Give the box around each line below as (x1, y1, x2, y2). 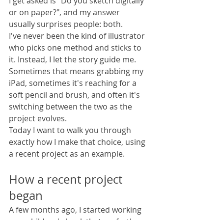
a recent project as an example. (9, 148, 125, 160)
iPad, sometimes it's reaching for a (9, 78, 138, 89)
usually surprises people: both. (9, 19, 123, 30)
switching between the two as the (9, 101, 134, 112)
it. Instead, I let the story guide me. (9, 54, 138, 65)
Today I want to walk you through (9, 125, 133, 136)
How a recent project (9, 171, 125, 188)
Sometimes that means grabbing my (9, 66, 145, 77)
